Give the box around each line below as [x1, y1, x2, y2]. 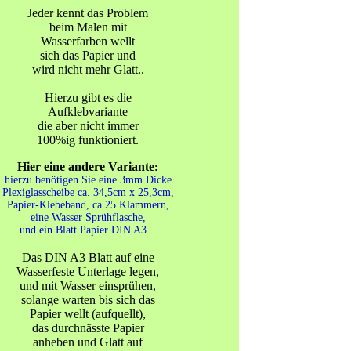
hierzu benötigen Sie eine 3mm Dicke [4, 174, 172, 186]
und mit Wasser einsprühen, [20, 279, 156, 292]
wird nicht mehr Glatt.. [31, 63, 144, 76]
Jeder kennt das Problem [27, 6, 148, 20]
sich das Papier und [40, 49, 136, 62]
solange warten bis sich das [20, 293, 155, 306]
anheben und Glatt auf [33, 335, 143, 349]
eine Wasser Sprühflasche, [30, 212, 146, 223]
